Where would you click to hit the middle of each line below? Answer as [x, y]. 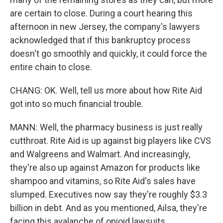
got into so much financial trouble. [77, 104]
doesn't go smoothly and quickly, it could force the [109, 54]
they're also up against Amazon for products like [105, 167]
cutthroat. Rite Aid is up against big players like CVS [111, 141]
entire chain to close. [51, 67]
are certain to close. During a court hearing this [101, 13]
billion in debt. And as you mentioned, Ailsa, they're [109, 208]
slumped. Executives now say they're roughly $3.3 [109, 194]
